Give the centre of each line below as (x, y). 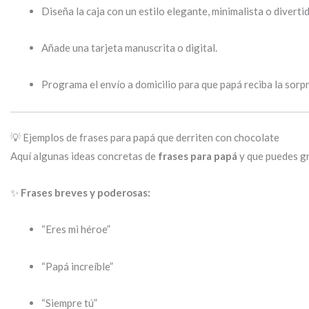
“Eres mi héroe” (76, 229)
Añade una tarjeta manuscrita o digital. (129, 47)
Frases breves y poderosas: (86, 192)
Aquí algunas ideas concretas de (84, 156)
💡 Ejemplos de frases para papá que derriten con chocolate (145, 137)
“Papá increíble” (77, 266)
